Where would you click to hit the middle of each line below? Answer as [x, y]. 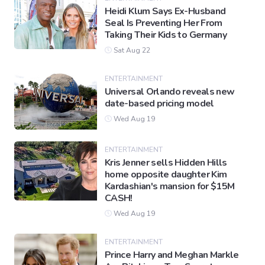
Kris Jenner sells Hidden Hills [166, 163]
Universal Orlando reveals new [170, 92]
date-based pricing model [159, 104]
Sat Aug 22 [131, 51]
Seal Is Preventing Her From [164, 23]
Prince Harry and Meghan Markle [172, 255]
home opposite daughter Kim [166, 175]
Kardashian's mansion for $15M [170, 187]
